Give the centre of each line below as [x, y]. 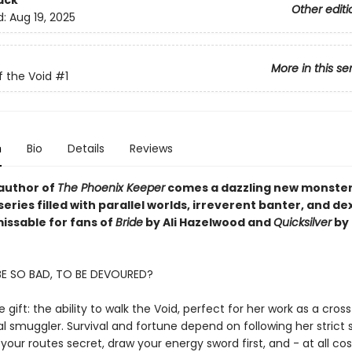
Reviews [151, 148]
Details [86, 148]
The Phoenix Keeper [111, 188]
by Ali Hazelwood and [208, 222]
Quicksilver [302, 222]
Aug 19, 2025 [42, 18]
